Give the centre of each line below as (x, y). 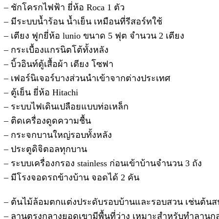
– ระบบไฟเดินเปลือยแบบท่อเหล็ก (66, 106)
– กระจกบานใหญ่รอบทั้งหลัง (58, 135)
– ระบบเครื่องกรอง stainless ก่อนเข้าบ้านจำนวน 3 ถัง (103, 163)
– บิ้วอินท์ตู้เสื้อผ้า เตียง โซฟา (59, 64)
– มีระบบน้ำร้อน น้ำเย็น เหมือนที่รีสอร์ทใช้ (83, 21)
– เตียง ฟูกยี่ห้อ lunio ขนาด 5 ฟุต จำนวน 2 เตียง (94, 35)
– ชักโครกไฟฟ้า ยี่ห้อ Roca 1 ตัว (64, 7)
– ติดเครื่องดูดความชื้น (47, 120)
